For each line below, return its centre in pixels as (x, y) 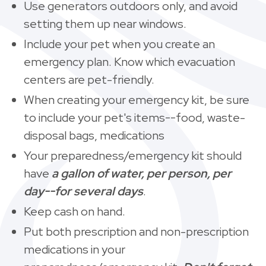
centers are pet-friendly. (89, 79)
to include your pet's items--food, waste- (134, 117)
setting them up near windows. (105, 23)
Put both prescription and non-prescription (136, 231)
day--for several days (83, 191)
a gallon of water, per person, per (142, 173)
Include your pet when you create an (119, 44)
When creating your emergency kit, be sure (137, 99)
